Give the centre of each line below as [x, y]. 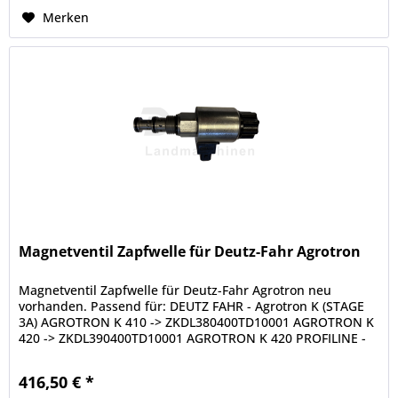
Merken [66, 18]
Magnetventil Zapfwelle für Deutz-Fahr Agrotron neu [175, 291]
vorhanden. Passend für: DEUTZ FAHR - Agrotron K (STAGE [192, 306]
